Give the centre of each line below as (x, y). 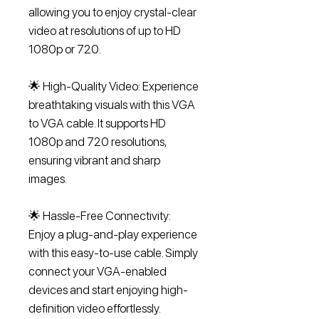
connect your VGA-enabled (98, 271)
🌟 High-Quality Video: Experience (114, 86)
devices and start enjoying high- (108, 290)
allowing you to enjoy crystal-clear (113, 12)
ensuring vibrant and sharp (94, 160)
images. (48, 179)
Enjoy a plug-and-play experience (113, 234)
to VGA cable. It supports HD (97, 123)
